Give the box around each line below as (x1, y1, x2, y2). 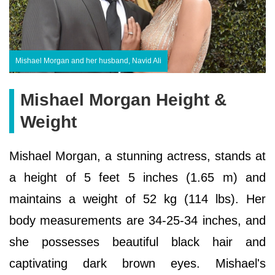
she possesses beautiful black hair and (9, 235, 266, 249)
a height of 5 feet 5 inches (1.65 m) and (9, 171, 266, 185)
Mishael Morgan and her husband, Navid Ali (15, 56, 161, 66)
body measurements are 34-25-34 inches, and (9, 214, 266, 228)
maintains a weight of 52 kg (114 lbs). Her (9, 192, 266, 206)
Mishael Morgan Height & (20, 90, 227, 110)
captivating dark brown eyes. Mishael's (9, 257, 266, 271)
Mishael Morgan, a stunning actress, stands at (9, 149, 266, 163)
